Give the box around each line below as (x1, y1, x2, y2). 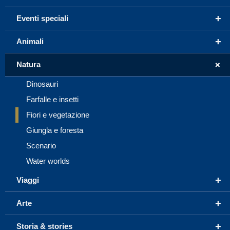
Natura (16, 60, 41, 69)
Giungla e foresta (26, 125, 83, 135)
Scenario (26, 141, 56, 150)
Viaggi (16, 175, 39, 184)
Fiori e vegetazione (26, 110, 89, 119)
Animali (16, 36, 44, 46)
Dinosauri (26, 79, 58, 88)
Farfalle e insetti (26, 94, 79, 104)
